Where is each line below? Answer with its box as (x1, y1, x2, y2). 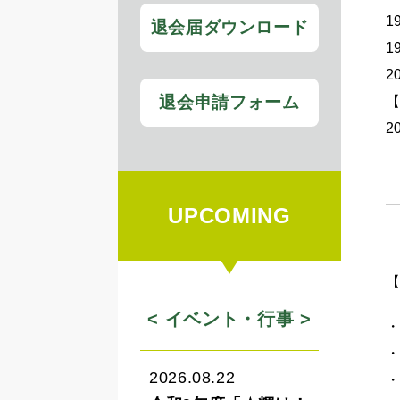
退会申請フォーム (159, 93, 300, 112)
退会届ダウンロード (150, 18, 309, 37)
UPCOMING (168, 204, 291, 228)
